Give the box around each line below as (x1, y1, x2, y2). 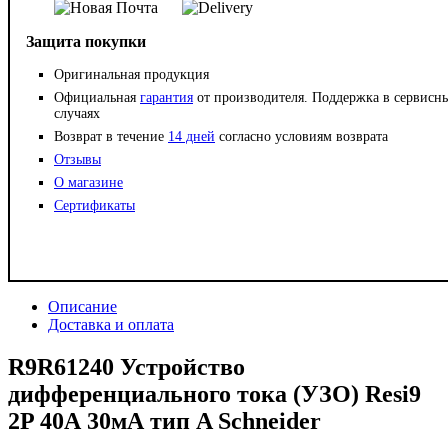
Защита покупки (26, 33, 146, 51)
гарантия (140, 90, 193, 106)
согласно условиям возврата (215, 129, 388, 145)
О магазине (54, 175, 123, 191)
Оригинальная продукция (54, 67, 209, 83)
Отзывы (54, 152, 101, 168)
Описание (48, 298, 117, 316)
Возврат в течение (54, 129, 168, 145)
